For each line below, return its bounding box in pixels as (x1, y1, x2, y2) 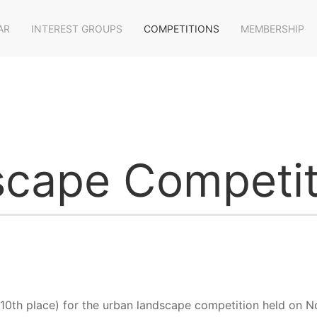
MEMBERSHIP (241, 22, 304, 35)
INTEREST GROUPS (31, 22, 122, 35)
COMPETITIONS (144, 22, 219, 35)
